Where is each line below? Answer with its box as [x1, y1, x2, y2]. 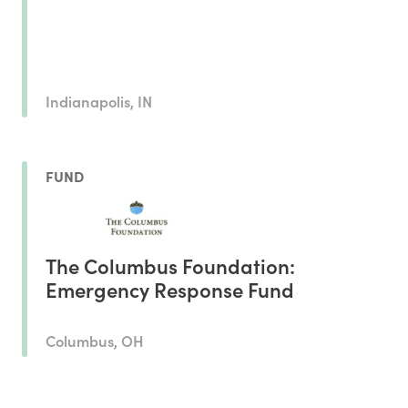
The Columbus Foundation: [46, 251, 295, 280]
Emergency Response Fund [46, 275, 294, 304]
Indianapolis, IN [46, 90, 152, 112]
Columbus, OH [46, 330, 144, 352]
